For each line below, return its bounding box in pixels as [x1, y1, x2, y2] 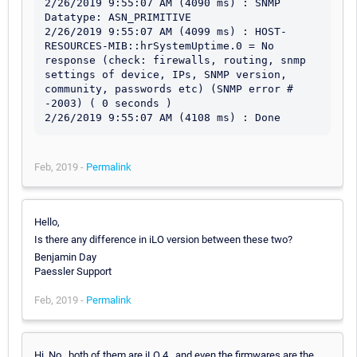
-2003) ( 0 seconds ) [45, 96, 172, 109]
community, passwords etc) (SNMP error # [45, 82, 293, 95]
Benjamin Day [34, 250, 96, 263]
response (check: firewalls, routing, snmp [45, 53, 306, 66]
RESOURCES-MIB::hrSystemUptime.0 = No [45, 39, 274, 52]
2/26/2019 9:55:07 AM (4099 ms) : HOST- [45, 25, 287, 37]
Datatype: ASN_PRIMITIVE [45, 10, 191, 23]
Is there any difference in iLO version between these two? [34, 233, 292, 245]
